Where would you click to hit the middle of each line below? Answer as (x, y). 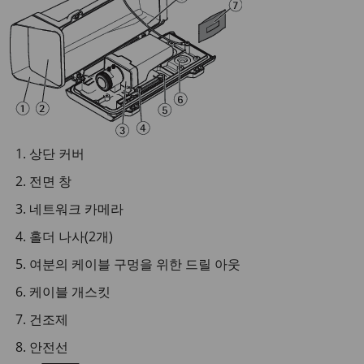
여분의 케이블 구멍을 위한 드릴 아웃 (135, 264)
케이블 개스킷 (70, 292)
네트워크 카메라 (76, 209)
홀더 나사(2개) (71, 236)
